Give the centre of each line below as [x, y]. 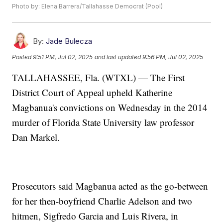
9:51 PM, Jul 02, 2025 [63, 57]
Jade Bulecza [69, 41]
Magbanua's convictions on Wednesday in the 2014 [110, 108]
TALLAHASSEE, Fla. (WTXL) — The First [99, 78]
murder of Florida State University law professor [103, 122]
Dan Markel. [36, 137]
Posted [23, 57]
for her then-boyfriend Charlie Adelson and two [102, 201]
